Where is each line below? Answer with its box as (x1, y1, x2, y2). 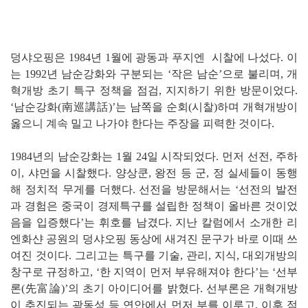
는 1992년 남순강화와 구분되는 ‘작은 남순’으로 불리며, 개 (10, 67, 298, 80)
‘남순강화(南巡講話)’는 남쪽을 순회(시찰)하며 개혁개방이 (10, 100, 298, 113)
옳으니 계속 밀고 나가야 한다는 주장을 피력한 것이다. (10, 117, 285, 129)
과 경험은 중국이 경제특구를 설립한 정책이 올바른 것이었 (10, 199, 298, 212)
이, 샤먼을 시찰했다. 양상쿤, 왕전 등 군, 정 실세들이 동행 (10, 166, 298, 179)
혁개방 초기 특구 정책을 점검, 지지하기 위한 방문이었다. (10, 84, 298, 96)
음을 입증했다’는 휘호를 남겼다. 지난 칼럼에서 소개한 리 (10, 216, 298, 228)
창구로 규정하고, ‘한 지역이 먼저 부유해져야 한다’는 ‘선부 (10, 265, 298, 278)
